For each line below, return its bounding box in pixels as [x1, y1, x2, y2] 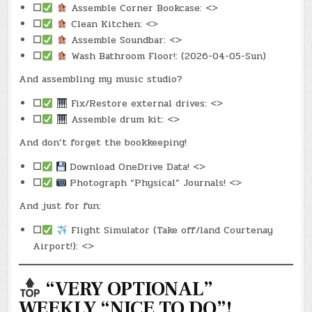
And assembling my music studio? [19, 72, 183, 87]
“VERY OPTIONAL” [41, 276, 214, 302]
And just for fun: [19, 198, 102, 214]
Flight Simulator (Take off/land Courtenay [68, 223, 274, 238]
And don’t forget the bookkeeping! [19, 135, 187, 150]
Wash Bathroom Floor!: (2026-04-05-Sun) [68, 49, 267, 64]
